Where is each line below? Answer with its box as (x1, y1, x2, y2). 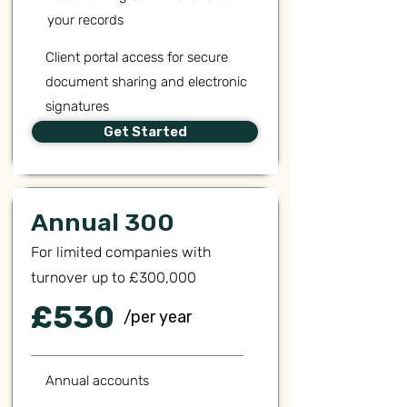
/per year (124, 307, 192, 327)
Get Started (103, 124, 187, 140)
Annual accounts (45, 372, 149, 389)
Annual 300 (31, 208, 174, 237)
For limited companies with (31, 243, 211, 261)
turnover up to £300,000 (31, 269, 196, 286)
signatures (45, 98, 109, 114)
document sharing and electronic (45, 74, 247, 90)
